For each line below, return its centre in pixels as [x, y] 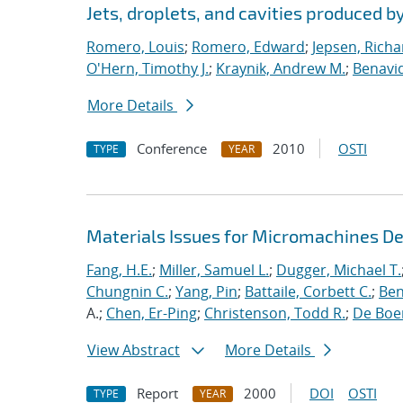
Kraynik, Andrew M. [281, 68]
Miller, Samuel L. [214, 270]
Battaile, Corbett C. [308, 291]
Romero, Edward [248, 47]
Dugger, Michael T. [339, 270]
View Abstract [134, 350]
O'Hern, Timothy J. [148, 68]
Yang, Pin [206, 291]
